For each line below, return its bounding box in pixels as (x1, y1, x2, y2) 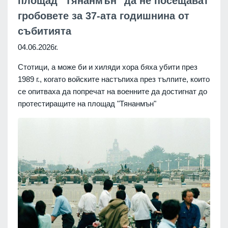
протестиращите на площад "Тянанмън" (18, 99, 156, 108)
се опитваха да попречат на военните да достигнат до (18, 87, 207, 96)
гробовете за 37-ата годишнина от (18, 10, 189, 22)
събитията (18, 25, 71, 37)
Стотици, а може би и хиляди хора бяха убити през (18, 63, 197, 72)
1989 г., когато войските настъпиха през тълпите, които (18, 75, 210, 84)
